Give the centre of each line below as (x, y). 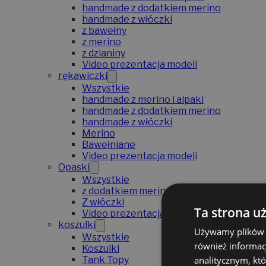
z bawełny (104, 31)
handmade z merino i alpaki (143, 100)
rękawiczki (83, 76)
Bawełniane (109, 145)
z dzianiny (104, 53)
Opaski (74, 167)
